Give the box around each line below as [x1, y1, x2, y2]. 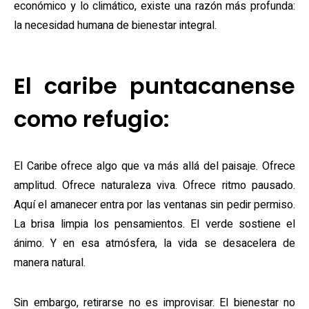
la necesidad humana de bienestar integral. [14, 17, 217, 34]
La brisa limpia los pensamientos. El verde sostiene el [14, 216, 295, 232]
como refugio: [14, 103, 170, 134]
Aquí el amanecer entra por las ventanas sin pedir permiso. [14, 197, 295, 213]
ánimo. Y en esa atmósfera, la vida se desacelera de [14, 235, 295, 252]
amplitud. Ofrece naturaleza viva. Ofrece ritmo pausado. [14, 177, 295, 194]
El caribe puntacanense [14, 70, 295, 101]
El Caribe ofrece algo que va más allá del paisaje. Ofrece [14, 158, 295, 175]
